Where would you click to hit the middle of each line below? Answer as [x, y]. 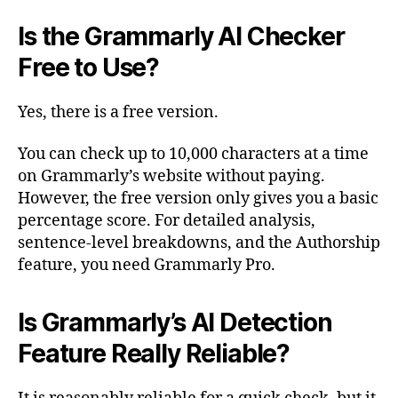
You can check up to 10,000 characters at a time [193, 155]
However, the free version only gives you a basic [198, 199]
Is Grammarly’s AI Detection [175, 323]
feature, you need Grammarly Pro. [147, 266]
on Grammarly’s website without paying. [171, 177]
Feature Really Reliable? [154, 354]
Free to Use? [89, 67]
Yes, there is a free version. [118, 112]
